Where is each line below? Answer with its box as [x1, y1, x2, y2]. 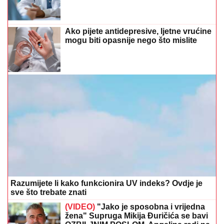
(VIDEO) [65, 202, 95, 211]
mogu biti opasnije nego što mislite [65, 36, 197, 45]
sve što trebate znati [10, 187, 86, 196]
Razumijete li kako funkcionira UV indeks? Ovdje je [10, 178, 202, 187]
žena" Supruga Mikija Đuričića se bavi [65, 211, 208, 220]
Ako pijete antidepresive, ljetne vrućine [65, 27, 211, 36]
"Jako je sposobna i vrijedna [95, 202, 205, 211]
